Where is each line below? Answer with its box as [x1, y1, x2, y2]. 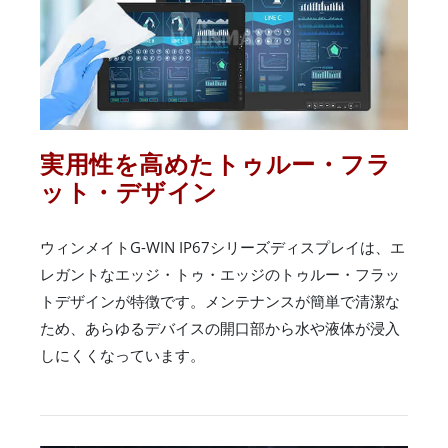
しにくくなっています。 [40, 344, 205, 365]
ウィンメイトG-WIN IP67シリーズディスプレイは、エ [40, 236, 405, 257]
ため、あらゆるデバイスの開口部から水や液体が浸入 [40, 317, 400, 338]
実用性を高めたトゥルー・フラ [40, 146, 391, 180]
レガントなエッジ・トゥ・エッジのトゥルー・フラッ [40, 263, 400, 284]
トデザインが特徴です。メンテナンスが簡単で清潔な [40, 290, 400, 311]
